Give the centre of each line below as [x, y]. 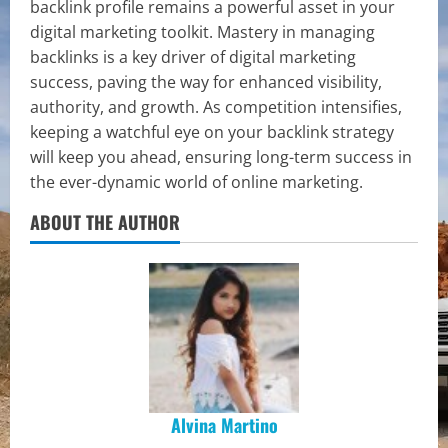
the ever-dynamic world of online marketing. [196, 182]
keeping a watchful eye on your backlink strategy [212, 132]
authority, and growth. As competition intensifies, [216, 107]
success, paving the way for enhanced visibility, [206, 82]
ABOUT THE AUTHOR [105, 222]
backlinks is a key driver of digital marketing [193, 57]
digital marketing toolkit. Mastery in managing [202, 32]
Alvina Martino [224, 425]
